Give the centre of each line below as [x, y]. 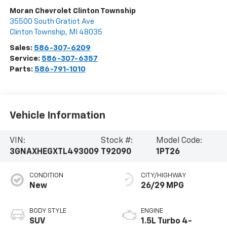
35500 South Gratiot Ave [52, 22]
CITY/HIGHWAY [164, 176]
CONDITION [46, 176]
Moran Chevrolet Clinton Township [72, 11]
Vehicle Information [57, 115]
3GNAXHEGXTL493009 [54, 152]
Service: [25, 59]
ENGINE [152, 211]
